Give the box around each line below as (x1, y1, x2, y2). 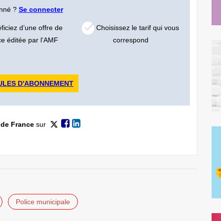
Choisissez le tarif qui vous (94, 23, 180, 32)
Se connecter (18, 5, 63, 14)
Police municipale (16, 198, 70, 206)
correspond (112, 36, 148, 44)
